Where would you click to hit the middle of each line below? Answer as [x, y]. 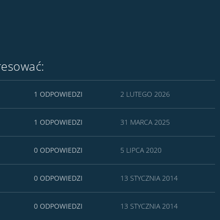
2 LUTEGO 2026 [145, 94]
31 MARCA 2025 [145, 122]
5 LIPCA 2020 [141, 150]
